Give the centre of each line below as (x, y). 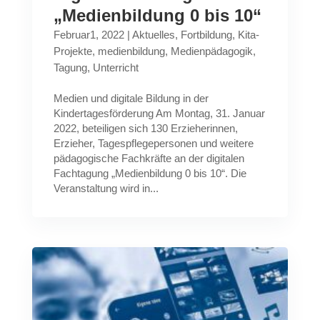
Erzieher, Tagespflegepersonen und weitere (153, 143)
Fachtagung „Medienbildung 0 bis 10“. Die (150, 173)
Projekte (72, 51)
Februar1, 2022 (89, 35)
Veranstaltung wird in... (106, 188)
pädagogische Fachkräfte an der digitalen (149, 158)
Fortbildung (206, 35)
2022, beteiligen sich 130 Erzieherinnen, (145, 128)
